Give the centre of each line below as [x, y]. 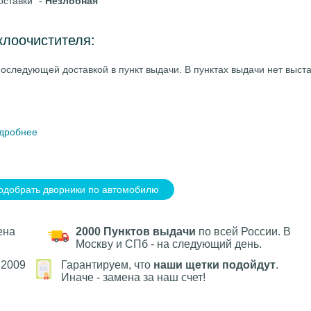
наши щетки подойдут [215, 265]
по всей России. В [243, 232]
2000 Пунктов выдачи [136, 232]
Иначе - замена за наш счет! [133, 277]
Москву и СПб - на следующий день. [169, 244]
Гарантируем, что [107, 265]
